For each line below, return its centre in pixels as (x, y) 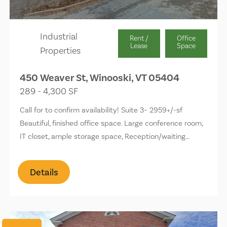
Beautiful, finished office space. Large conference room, (111, 123)
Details (44, 172)
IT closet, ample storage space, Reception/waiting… (105, 136)
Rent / (139, 38)
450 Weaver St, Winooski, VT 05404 (100, 78)
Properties (61, 50)
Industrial (59, 36)
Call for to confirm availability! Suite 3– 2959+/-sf (101, 110)
